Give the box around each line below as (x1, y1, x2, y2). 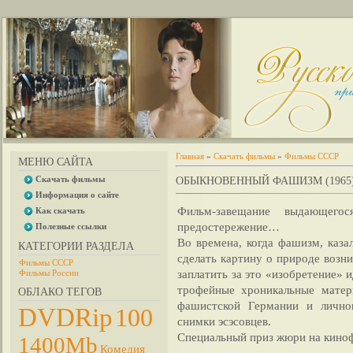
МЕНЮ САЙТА (18, 156, 93, 168)
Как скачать (35, 206, 85, 215)
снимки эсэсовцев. (177, 314, 271, 328)
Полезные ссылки (35, 221, 106, 231)
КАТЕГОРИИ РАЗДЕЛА (18, 240, 134, 252)
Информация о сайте (35, 190, 119, 199)
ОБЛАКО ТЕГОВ (18, 286, 102, 298)
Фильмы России (19, 268, 79, 277)
